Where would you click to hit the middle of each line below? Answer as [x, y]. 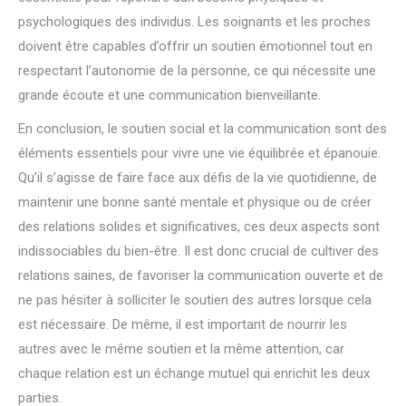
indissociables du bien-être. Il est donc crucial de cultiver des [198, 251]
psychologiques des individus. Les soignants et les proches [194, 22]
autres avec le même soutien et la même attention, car [181, 349]
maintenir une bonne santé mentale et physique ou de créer [195, 202]
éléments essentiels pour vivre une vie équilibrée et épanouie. [199, 153]
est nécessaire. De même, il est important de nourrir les [183, 324]
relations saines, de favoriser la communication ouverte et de [201, 275]
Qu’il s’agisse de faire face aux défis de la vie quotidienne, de [198, 178]
